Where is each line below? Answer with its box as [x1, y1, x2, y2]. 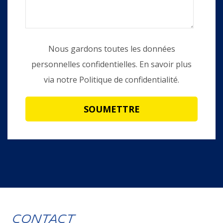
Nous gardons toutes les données [48, 43, 175, 55]
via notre [44, 74, 79, 86]
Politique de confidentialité [79, 74, 178, 86]
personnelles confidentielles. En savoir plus [31, 59, 192, 70]
